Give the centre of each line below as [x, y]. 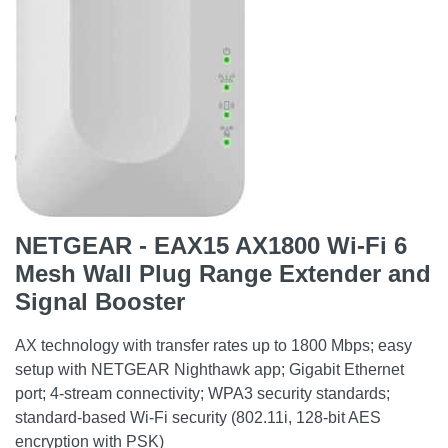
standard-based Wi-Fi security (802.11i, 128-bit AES [198, 417]
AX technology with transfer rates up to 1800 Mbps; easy [213, 345]
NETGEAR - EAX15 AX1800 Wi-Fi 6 [211, 245]
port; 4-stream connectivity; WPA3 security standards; [202, 393]
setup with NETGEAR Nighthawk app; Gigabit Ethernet [209, 369]
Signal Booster [100, 301]
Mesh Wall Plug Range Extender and [223, 273]
